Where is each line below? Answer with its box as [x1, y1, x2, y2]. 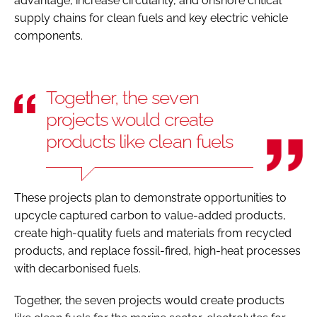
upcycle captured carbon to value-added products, [14, 208, 286, 222]
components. [14, 28, 86, 42]
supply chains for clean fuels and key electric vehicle [14, 11, 288, 25]
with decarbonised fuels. [14, 261, 144, 275]
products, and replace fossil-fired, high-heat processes [14, 243, 301, 258]
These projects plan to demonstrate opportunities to [14, 190, 287, 204]
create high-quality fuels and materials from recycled [14, 226, 292, 240]
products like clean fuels [46, 130, 234, 152]
